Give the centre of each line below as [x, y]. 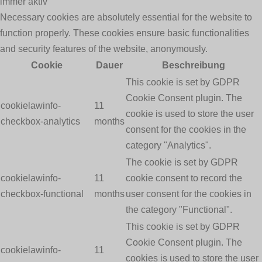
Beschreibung [194, 65]
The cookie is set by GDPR [182, 163]
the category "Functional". [179, 210]
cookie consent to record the [184, 178]
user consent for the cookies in [189, 194]
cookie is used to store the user [190, 114]
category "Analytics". [168, 146]
